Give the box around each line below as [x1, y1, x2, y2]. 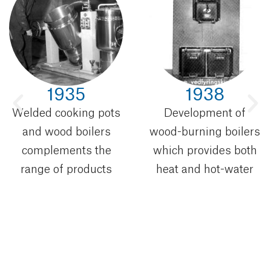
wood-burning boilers [149, 126, 260, 138]
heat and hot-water [156, 164, 253, 175]
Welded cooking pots [12, 108, 120, 119]
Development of [164, 108, 246, 119]
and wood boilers [22, 126, 111, 138]
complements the [21, 145, 111, 157]
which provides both [152, 145, 257, 157]
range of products [21, 164, 112, 175]
